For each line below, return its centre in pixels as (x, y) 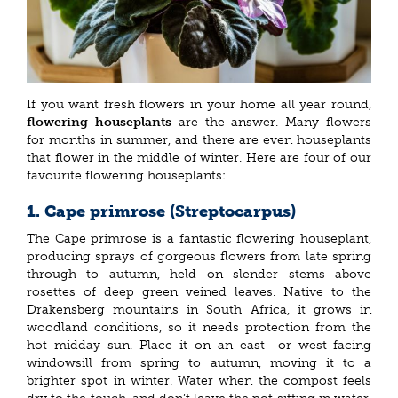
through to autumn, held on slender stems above (199, 274)
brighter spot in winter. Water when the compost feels (199, 380)
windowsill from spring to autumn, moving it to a (199, 362)
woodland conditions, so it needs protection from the (199, 327)
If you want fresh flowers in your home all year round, (199, 105)
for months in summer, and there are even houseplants (199, 140)
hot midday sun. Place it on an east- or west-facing (199, 345)
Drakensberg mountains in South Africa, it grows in (199, 309)
